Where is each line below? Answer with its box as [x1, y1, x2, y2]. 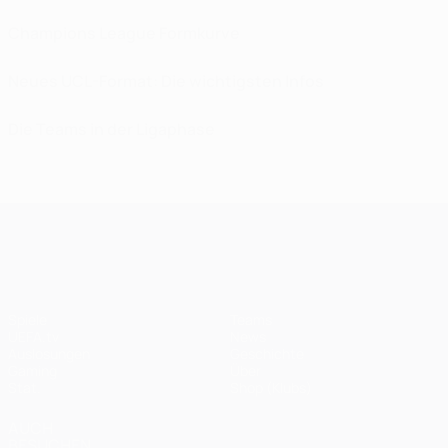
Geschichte [230, 344, 304, 364]
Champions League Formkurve [8, 22, 240, 45]
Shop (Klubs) [230, 378, 312, 398]
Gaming [8, 361, 57, 381]
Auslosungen [8, 344, 90, 364]
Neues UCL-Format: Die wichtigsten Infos [8, 70, 323, 93]
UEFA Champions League [168, 208, 350, 231]
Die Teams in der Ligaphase [8, 118, 215, 141]
